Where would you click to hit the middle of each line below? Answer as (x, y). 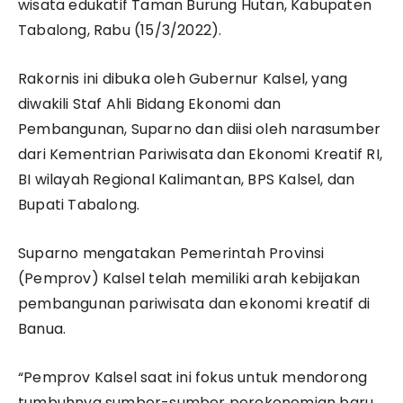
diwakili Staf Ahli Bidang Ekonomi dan (150, 104)
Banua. (42, 329)
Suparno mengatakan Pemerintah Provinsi (171, 254)
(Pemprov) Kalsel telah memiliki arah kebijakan (189, 279)
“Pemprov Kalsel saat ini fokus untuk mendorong (193, 378)
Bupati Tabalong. (79, 205)
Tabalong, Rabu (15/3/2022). (120, 31)
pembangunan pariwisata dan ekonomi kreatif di (194, 304)
